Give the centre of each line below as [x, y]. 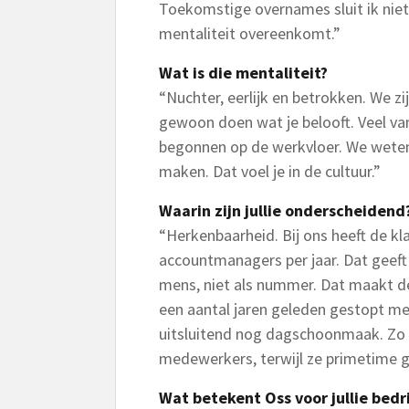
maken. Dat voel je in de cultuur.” [270, 171]
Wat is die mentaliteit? [243, 73]
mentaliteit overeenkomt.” [250, 33]
